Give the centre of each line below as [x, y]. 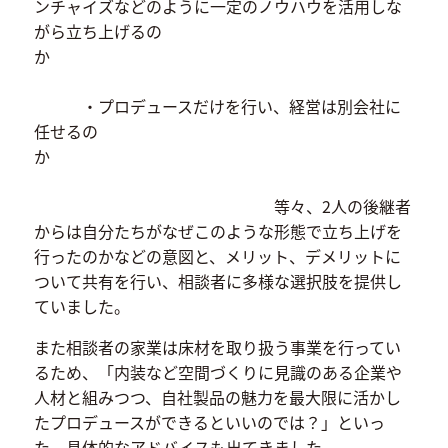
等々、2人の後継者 [222, 205]
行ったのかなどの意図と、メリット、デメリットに [217, 255]
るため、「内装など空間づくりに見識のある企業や [217, 371]
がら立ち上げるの [97, 30]
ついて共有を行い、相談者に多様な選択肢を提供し [217, 280]
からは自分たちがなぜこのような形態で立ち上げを [217, 230]
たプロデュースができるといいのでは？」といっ [209, 421]
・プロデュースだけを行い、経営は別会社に [217, 105]
